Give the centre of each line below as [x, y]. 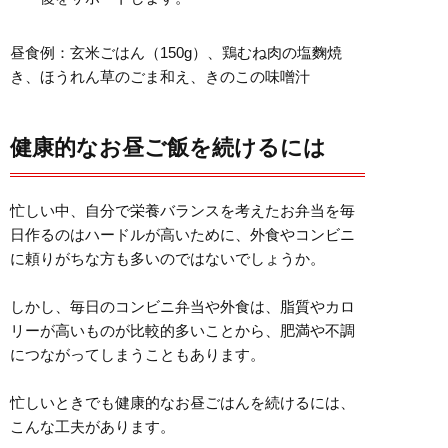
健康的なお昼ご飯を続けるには [168, 147]
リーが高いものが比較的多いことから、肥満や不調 [182, 330]
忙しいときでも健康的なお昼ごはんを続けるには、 [182, 402]
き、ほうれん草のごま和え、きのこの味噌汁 [160, 76]
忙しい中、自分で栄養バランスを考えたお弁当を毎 [182, 210]
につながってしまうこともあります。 [137, 354]
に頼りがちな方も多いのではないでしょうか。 [167, 258]
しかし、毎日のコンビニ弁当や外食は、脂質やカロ [182, 306]
